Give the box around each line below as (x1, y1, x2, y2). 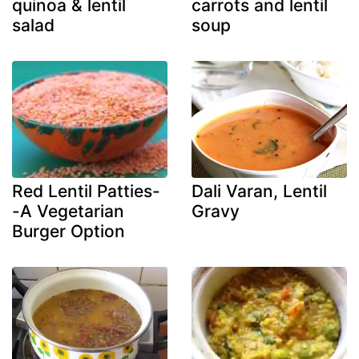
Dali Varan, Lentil (192, 180, 327, 201)
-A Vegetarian (12, 200, 124, 221)
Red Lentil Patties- (12, 180, 160, 201)
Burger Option (12, 220, 125, 241)
